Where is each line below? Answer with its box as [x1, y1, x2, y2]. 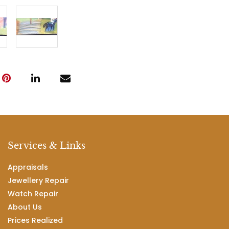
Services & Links [8, 140, 85, 151]
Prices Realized [8, 215, 63, 225]
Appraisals [8, 162, 48, 172]
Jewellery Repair [8, 175, 69, 186]
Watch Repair [8, 189, 58, 199]
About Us [8, 202, 42, 212]
